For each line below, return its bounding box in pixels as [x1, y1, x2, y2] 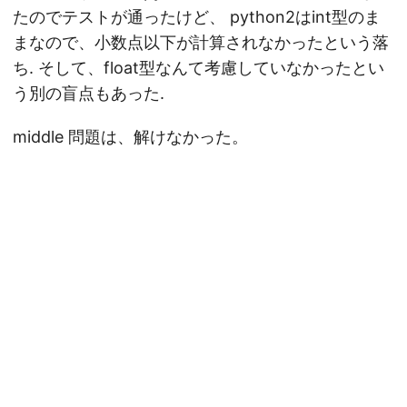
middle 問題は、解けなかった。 [13, 127, 248, 146]
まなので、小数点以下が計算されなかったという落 [13, 33, 389, 52]
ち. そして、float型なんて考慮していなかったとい [13, 58, 384, 77]
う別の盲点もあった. [13, 84, 164, 103]
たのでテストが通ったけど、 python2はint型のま [13, 7, 381, 26]
